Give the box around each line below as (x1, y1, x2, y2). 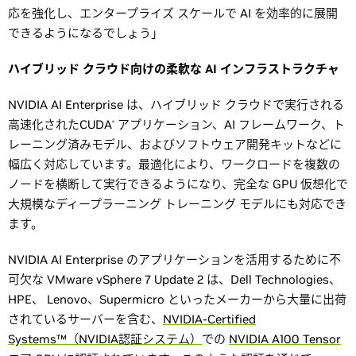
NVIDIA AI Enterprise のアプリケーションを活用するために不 (8, 252, 341, 267)
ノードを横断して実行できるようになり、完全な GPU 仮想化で (8, 176, 348, 192)
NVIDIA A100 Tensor (229, 331, 341, 346)
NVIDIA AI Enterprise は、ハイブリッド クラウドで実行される (8, 97, 344, 112)
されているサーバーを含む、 (8, 311, 163, 327)
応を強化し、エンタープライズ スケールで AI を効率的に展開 (8, 6, 338, 21)
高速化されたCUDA (8, 117, 112, 132)
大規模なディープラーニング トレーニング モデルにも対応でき (8, 196, 346, 211)
